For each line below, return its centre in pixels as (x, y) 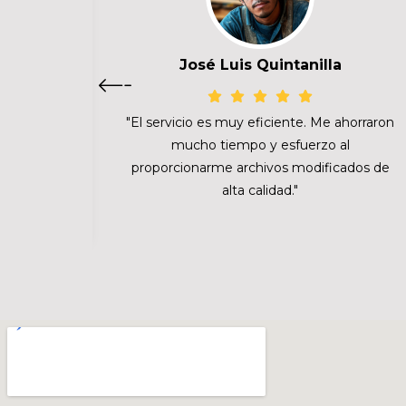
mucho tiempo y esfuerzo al (260, 145)
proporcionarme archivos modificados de (260, 167)
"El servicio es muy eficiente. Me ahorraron (260, 122)
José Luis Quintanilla (260, 64)
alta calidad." (260, 190)
